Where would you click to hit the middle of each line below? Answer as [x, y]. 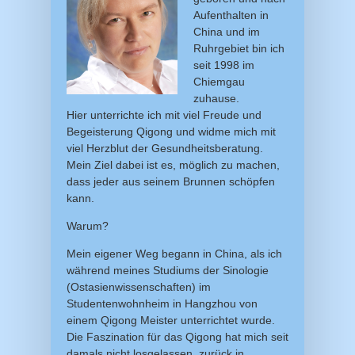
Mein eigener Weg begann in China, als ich [174, 253]
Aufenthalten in [231, 15]
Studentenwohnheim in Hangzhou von [162, 303]
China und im [227, 31]
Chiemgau [219, 81]
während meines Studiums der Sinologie [168, 270]
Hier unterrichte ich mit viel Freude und [164, 115]
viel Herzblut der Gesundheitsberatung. [165, 148]
